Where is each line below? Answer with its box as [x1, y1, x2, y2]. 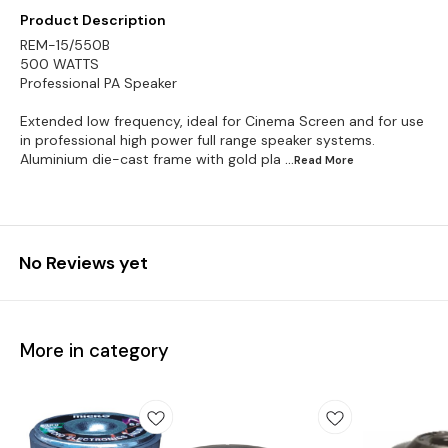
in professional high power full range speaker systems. [20, 131, 375, 149]
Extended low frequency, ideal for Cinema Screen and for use [20, 112, 424, 130]
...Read [285, 153, 325, 167]
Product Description [20, 11, 166, 29]
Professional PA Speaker [20, 74, 177, 92]
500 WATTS [20, 55, 99, 73]
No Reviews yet [19, 251, 148, 275]
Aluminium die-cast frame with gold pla [20, 150, 281, 168]
